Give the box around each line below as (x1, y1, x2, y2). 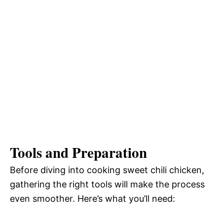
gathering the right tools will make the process (10, 179, 205, 190)
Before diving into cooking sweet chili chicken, (10, 165, 204, 176)
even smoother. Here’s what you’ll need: (10, 193, 175, 204)
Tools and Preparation (10, 142, 147, 163)
